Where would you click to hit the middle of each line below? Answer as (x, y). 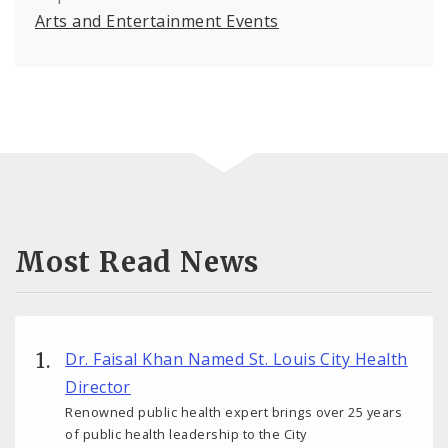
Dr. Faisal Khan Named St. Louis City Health (236, 359)
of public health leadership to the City (186, 434)
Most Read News (137, 261)
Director (98, 387)
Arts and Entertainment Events (157, 21)
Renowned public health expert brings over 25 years (234, 412)
